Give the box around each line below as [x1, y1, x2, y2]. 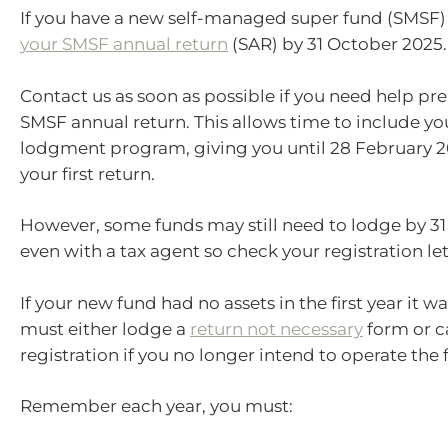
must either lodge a [20, 318, 190, 339]
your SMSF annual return [20, 34, 228, 55]
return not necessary [190, 318, 363, 339]
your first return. [20, 163, 155, 184]
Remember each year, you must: [20, 396, 293, 417]
